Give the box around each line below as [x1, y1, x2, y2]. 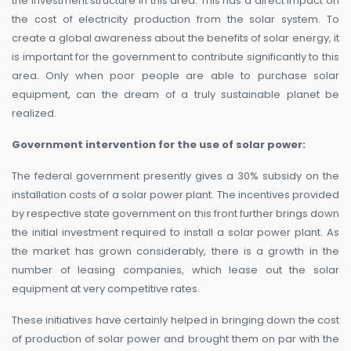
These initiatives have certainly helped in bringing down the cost [12, 312, 339, 327]
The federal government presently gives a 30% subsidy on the [12, 168, 339, 183]
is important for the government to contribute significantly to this [12, 49, 339, 64]
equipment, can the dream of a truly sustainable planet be [12, 86, 339, 102]
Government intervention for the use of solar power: [12, 136, 306, 152]
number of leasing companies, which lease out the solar [12, 262, 339, 277]
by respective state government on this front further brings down [12, 205, 339, 221]
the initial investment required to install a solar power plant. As [12, 224, 339, 240]
